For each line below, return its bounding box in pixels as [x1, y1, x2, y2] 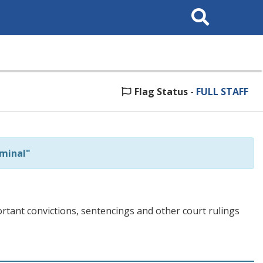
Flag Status [134, 85, 188, 98]
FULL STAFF [196, 85, 248, 98]
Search [186, 4, 210, 12]
